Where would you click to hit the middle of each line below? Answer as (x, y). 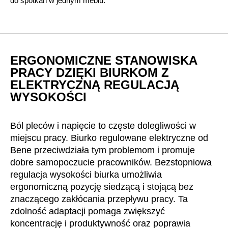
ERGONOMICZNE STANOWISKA (104, 60)
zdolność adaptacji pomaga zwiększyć (88, 211)
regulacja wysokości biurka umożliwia (86, 174)
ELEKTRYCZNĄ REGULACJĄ (95, 84)
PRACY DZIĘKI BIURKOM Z (90, 72)
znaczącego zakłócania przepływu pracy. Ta (99, 199)
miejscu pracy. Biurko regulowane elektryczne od (109, 138)
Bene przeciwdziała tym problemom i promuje (103, 150)
